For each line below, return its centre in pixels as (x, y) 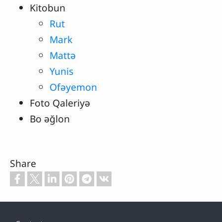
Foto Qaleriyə (60, 103)
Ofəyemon (73, 87)
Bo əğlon (50, 119)
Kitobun (48, 8)
